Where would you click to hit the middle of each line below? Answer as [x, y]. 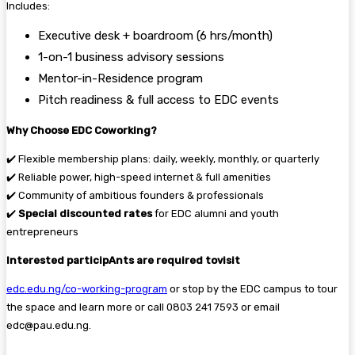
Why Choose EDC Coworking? [82, 130]
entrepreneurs [42, 231]
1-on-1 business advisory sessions [131, 57]
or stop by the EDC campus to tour [252, 288]
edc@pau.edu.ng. [49, 325]
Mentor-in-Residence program [120, 78]
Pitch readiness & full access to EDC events [158, 99]
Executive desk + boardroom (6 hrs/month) [155, 35]
